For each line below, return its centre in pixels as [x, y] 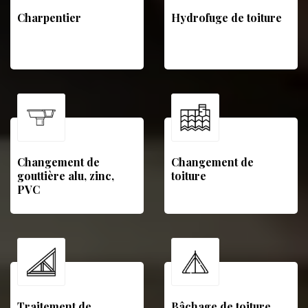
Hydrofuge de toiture [227, 18]
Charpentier [49, 18]
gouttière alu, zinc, [66, 176]
